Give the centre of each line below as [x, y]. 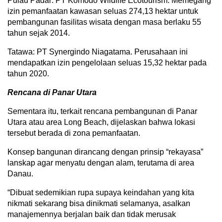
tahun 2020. [28, 74]
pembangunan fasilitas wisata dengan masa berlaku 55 [104, 22]
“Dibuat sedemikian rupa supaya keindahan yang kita [101, 193]
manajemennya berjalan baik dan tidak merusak [92, 214]
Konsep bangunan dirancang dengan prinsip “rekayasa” [105, 152]
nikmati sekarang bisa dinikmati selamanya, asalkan [99, 203]
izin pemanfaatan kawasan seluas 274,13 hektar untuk [103, 11]
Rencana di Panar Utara [52, 92]
